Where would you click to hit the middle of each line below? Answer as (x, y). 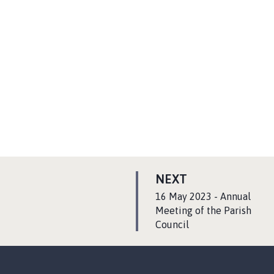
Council (172, 224)
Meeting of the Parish (203, 210)
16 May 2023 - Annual (203, 196)
